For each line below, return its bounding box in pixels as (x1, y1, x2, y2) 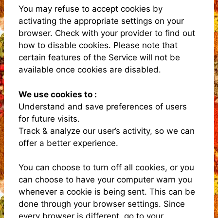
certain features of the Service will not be (18, 53, 180, 62)
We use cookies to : (18, 89, 97, 99)
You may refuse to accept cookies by (18, 4, 163, 14)
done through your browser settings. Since (18, 199, 185, 209)
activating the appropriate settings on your (18, 16, 184, 26)
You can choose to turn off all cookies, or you (18, 163, 194, 172)
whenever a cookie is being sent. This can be (18, 187, 195, 197)
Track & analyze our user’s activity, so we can (18, 126, 195, 136)
